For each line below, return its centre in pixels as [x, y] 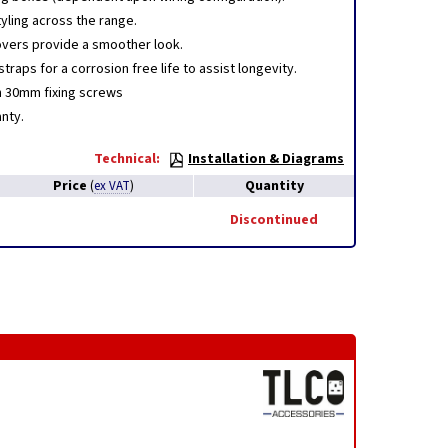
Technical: [127, 159]
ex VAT [111, 186]
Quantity [274, 186]
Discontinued [274, 220]
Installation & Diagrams [266, 159]
